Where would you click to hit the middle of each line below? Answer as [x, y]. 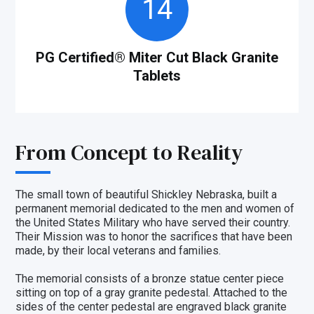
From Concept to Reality [129, 153]
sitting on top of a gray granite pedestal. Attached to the [152, 293]
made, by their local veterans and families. [118, 251]
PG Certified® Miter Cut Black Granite [157, 58]
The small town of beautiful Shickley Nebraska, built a [146, 195]
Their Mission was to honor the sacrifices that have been [154, 237]
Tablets [157, 76]
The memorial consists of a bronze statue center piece [150, 279]
